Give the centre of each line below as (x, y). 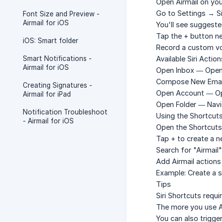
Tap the (170, 36)
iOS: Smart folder (51, 41)
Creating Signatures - (57, 85)
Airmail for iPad (47, 94)
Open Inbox (175, 70)
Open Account (180, 93)
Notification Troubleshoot (65, 112)
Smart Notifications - (57, 58)
